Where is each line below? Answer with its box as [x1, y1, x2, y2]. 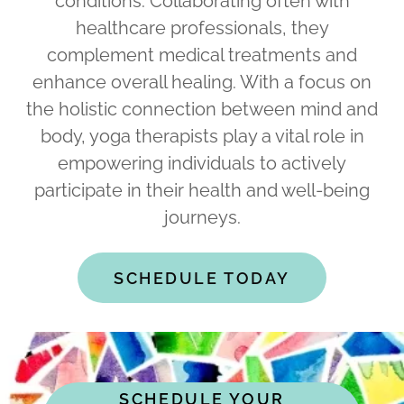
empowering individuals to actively [58, 152, 346, 174]
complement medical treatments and [47, 44, 357, 66]
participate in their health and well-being [34, 179, 370, 201]
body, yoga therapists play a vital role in [40, 125, 364, 147]
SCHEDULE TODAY [113, 268, 291, 288]
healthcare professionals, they [75, 17, 329, 39]
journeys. [163, 207, 241, 228]
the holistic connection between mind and [26, 98, 378, 120]
